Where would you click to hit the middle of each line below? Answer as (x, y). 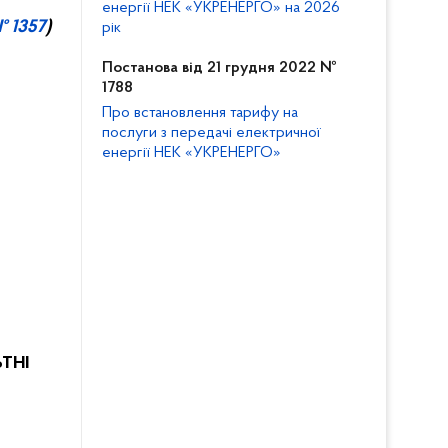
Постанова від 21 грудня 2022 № (219, 68)
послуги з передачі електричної (211, 133)
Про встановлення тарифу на (200, 113)
